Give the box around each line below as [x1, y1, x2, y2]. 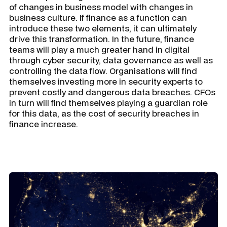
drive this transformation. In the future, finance [9, 32, 194, 45]
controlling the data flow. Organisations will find [9, 64, 197, 77]
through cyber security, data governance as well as [9, 54, 213, 66]
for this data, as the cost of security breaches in [9, 107, 199, 119]
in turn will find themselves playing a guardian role [9, 96, 208, 108]
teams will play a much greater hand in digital [9, 43, 190, 55]
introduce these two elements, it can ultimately [9, 22, 197, 34]
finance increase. [9, 118, 78, 130]
